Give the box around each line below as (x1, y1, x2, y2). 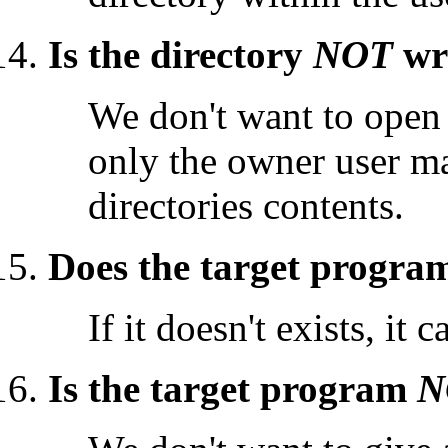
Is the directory (48, 32, 313, 76)
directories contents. (88, 183, 404, 227)
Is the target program (48, 366, 417, 410)
